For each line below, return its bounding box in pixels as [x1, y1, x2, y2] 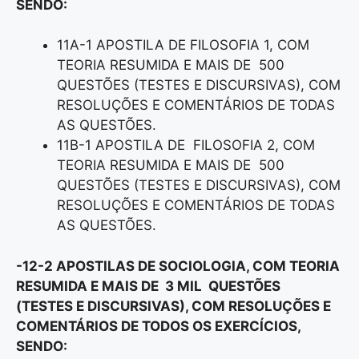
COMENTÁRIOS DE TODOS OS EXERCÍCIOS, [16, 317, 301, 334]
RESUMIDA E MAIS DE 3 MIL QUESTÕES [16, 277, 284, 294]
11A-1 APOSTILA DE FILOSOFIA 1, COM [57, 37, 309, 54]
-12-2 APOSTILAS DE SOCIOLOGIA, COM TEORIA [16, 257, 340, 274]
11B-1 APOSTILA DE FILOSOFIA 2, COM [57, 137, 315, 154]
